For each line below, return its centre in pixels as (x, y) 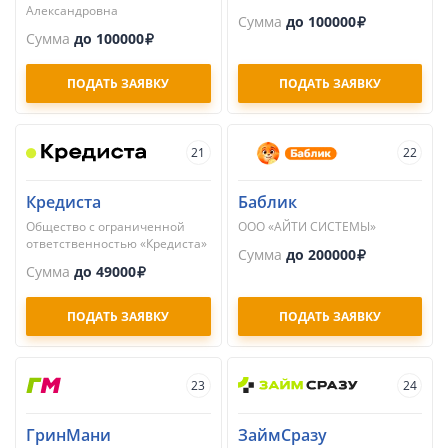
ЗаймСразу (282, 435)
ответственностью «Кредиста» (116, 243)
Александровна (72, 10)
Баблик (267, 202)
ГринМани (68, 435)
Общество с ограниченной (105, 226)
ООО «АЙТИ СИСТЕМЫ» (306, 226)
